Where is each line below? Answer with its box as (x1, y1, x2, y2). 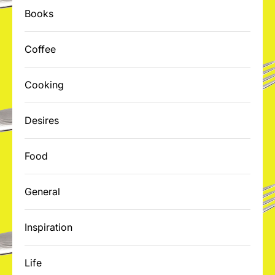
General (25, 185, 60, 198)
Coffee (25, 43, 56, 55)
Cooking (25, 79, 64, 91)
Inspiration (25, 221, 72, 233)
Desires (25, 114, 59, 126)
